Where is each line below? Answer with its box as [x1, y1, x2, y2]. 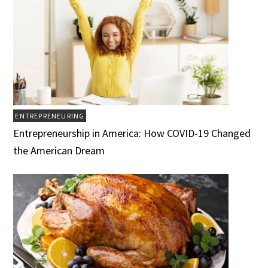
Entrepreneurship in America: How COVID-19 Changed [13, 126, 251, 141]
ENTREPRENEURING [15, 111, 85, 121]
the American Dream [13, 144, 105, 158]
